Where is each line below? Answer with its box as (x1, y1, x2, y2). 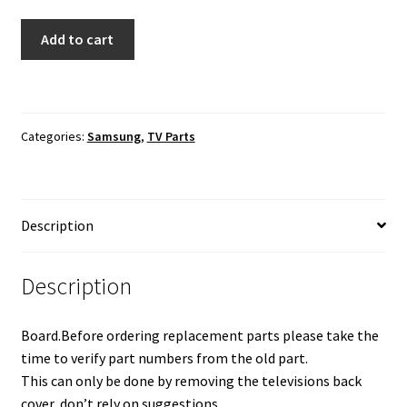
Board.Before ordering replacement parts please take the (20, 326, 379, 345)
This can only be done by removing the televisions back (20, 372, 362, 391)
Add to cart (41, 30, 114, 49)
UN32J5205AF (19, 43, 105, 62)
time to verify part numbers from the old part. (20, 349, 308, 368)
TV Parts (146, 127, 195, 144)
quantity (19, 179, 73, 198)
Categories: (20, 127, 87, 144)
